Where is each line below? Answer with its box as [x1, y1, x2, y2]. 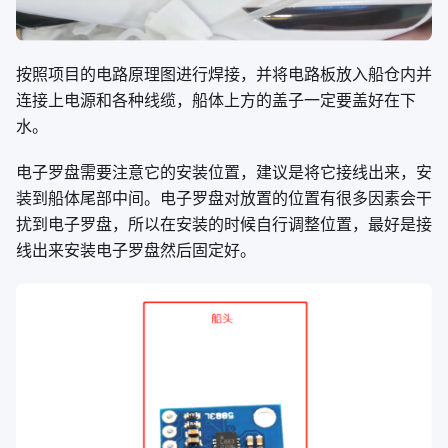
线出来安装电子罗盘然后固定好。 [16, 239, 256, 262]
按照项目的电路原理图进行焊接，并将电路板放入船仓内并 [16, 63, 432, 86]
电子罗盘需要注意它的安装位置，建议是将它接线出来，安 [16, 161, 432, 184]
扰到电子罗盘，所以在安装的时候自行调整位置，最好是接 [16, 213, 432, 236]
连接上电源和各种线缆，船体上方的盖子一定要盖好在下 [16, 89, 416, 112]
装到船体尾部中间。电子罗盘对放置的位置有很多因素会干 [16, 187, 432, 210]
